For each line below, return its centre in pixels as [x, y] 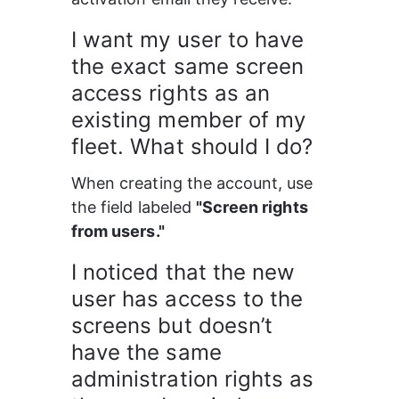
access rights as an [174, 93]
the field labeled [134, 207]
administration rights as [196, 379]
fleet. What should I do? [192, 147]
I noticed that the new [187, 272]
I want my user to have [191, 40]
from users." [118, 231]
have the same [150, 352]
